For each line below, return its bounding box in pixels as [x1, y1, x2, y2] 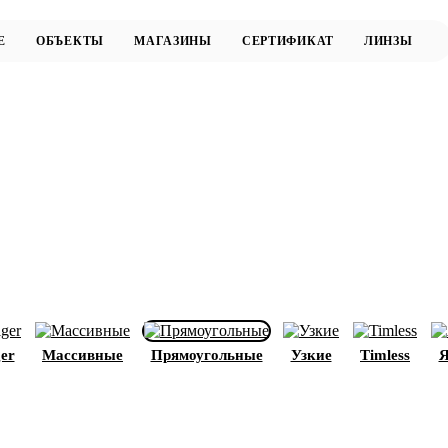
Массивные [42, 346, 123, 364]
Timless [360, 346, 410, 364]
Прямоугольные [150, 346, 263, 364]
